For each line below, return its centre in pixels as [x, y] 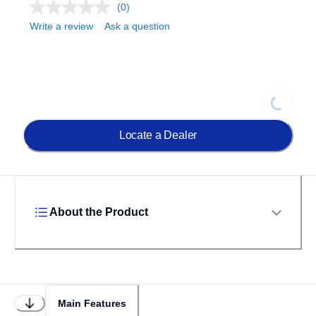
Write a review [61, 26]
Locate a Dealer [158, 135]
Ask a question [137, 26]
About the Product [99, 212]
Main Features [92, 303]
